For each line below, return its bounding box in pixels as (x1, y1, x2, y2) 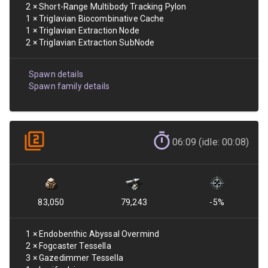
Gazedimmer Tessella (38, 253, 123, 263)
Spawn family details (29, 81, 109, 91)
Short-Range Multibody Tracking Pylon (38, 2, 187, 11)
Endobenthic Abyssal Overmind (38, 229, 160, 239)
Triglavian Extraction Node (38, 26, 139, 35)
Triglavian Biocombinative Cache (38, 14, 165, 23)
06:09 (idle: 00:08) (172, 136, 249, 148)
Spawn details (29, 69, 83, 79)
